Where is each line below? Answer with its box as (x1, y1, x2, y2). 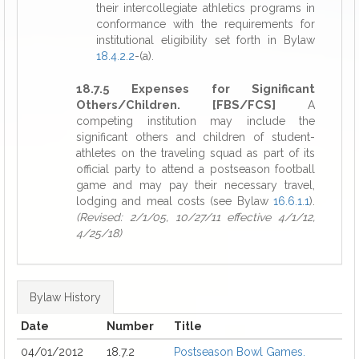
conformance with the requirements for (96, 18, 315, 30)
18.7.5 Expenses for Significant (76, 82, 315, 95)
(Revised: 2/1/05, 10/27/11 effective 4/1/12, (76, 211, 315, 224)
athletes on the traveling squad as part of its (76, 147, 315, 159)
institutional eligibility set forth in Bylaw (96, 34, 315, 46)
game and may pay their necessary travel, (76, 179, 315, 192)
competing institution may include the (76, 115, 315, 127)
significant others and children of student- (76, 131, 315, 143)
